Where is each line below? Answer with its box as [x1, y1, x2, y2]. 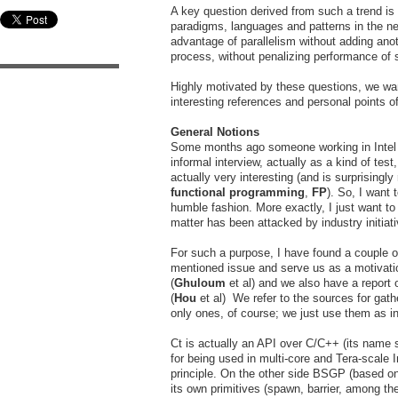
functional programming [171, 185, 305, 199]
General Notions [171, 124, 259, 139]
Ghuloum [174, 275, 229, 290]
